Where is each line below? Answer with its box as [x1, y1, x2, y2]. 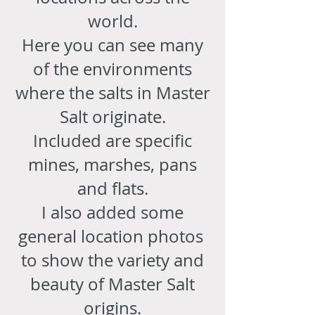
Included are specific [33, 129, 192, 152]
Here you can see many [22, 33, 203, 56]
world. [87, 9, 138, 32]
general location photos [18, 224, 207, 247]
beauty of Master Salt [30, 272, 195, 295]
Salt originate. [59, 105, 166, 128]
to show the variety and [21, 248, 204, 271]
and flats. [77, 176, 148, 200]
